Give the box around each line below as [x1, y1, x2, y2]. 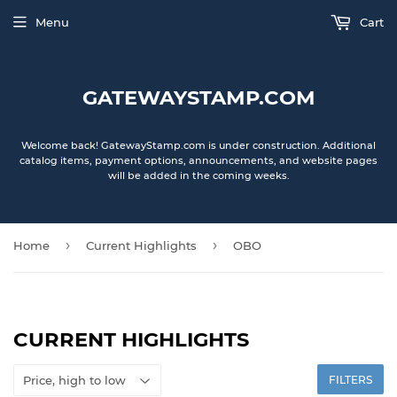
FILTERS [329, 373, 372, 386]
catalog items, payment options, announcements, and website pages [19, 154, 378, 167]
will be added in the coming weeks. [107, 169, 290, 182]
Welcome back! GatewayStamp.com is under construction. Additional [21, 139, 376, 152]
